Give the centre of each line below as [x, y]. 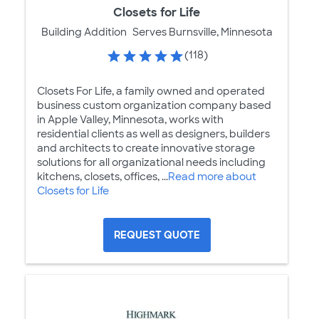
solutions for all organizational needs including [151, 162]
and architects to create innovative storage [146, 148]
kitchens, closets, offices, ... [103, 176]
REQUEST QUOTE [157, 235]
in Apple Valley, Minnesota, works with [130, 119]
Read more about [212, 176]
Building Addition [84, 32]
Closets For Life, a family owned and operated [151, 91]
